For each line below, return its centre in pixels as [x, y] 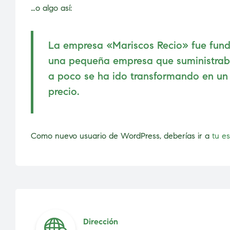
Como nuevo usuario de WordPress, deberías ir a [121, 136]
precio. [64, 91]
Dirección [100, 221]
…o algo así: [51, 8]
